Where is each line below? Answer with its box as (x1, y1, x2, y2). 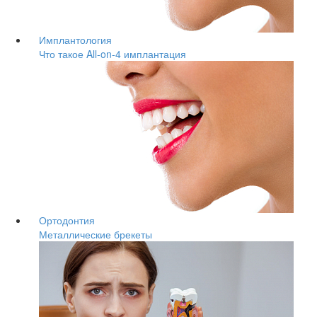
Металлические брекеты (39, 227, 152, 241)
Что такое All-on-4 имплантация (39, 47, 186, 61)
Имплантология (39, 33, 112, 47)
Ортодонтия (39, 213, 95, 227)
